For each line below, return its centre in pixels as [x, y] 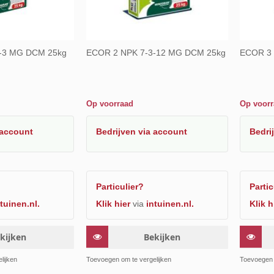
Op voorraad [109, 103]
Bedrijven [117, 131]
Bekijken [162, 237]
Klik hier [113, 203]
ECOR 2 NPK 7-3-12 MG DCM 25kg [156, 52]
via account [162, 131]
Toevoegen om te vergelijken [128, 259]
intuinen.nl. [170, 203]
